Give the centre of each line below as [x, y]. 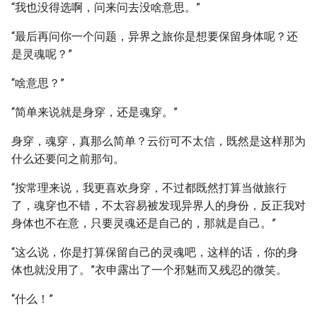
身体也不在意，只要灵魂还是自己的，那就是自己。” [144, 223]
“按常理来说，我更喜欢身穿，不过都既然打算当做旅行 [149, 188]
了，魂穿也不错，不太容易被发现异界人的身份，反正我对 [158, 206]
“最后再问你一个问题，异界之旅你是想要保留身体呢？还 [155, 36]
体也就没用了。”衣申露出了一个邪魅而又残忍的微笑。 [149, 270]
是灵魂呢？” [42, 54]
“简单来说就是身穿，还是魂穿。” [94, 112]
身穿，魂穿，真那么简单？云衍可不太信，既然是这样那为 [158, 141]
